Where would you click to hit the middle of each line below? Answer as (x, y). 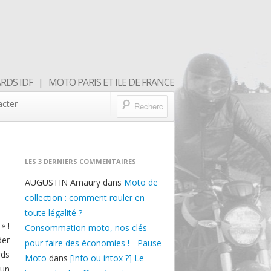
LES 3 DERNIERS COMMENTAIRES (80, 161)
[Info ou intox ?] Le (107, 258)
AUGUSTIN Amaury (62, 182)
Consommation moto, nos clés (86, 228)
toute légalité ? (53, 213)
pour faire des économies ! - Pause (93, 243)
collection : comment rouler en (84, 198)
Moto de (141, 182)
